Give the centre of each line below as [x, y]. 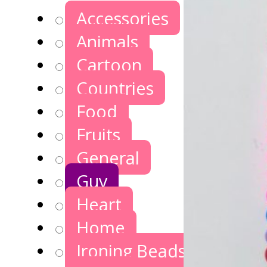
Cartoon [109, 64]
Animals [108, 41]
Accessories [123, 18]
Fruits [99, 134]
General [108, 157]
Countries [115, 88]
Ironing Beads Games [161, 250]
